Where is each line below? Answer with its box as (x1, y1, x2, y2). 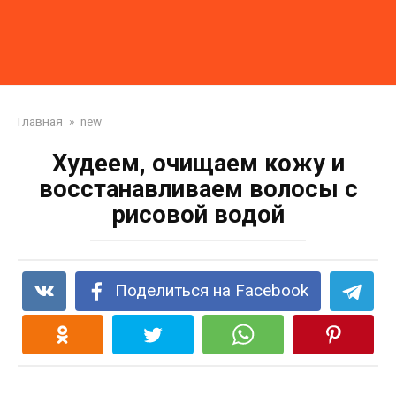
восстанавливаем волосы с (38, 175, 358, 203)
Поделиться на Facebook (115, 281, 309, 301)
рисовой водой (111, 201, 285, 229)
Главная (18, 114, 63, 128)
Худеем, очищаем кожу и (51, 149, 345, 178)
